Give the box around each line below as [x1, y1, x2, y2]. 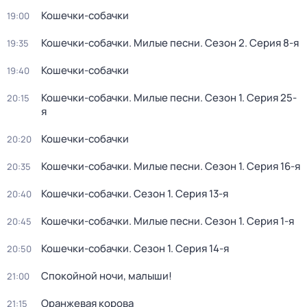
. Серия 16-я [242, 159, 300, 173]
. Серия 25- [242, 90, 297, 105]
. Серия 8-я [245, 36, 299, 50]
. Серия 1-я [242, 214, 294, 228]
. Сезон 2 [200, 36, 245, 50]
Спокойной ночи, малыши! [41, 269, 172, 283]
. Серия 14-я [171, 241, 229, 256]
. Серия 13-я [171, 186, 228, 201]
